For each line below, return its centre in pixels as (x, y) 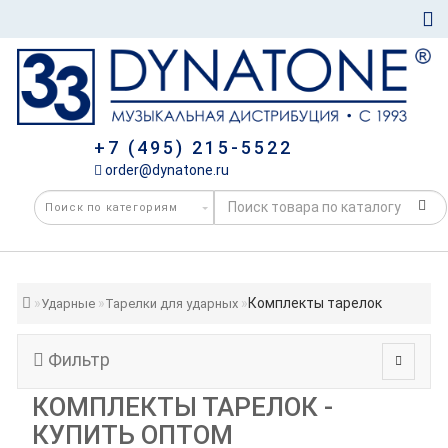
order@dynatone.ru (165, 169)
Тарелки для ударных (172, 303)
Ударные (68, 303)
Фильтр (77, 359)
